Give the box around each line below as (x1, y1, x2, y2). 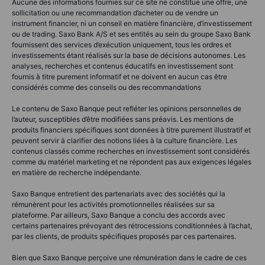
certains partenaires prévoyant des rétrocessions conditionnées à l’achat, (12, 221, 252, 231)
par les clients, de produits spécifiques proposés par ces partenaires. (12, 232, 236, 241)
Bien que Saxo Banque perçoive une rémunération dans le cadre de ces (12, 253, 247, 263)
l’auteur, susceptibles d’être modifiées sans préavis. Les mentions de (12, 115, 234, 124)
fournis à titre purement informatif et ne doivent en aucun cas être (12, 72, 227, 82)
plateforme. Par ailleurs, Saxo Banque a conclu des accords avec (12, 211, 225, 220)
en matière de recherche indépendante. (12, 168, 141, 177)
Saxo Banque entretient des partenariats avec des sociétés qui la (12, 189, 225, 199)
